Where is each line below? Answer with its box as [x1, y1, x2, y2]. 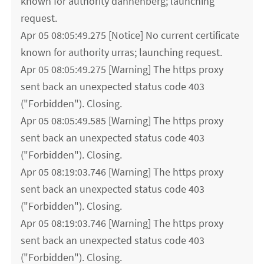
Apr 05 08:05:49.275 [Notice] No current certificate [21, 28, 240, 42]
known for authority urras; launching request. [21, 45, 223, 60]
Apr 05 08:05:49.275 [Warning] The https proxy [21, 62, 224, 77]
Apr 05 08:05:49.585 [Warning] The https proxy [21, 114, 224, 128]
